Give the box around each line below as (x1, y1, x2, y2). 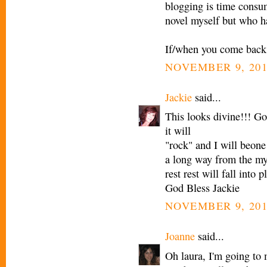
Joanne (165, 229, 195, 244)
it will (165, 123, 191, 138)
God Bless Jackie (165, 181, 240, 195)
